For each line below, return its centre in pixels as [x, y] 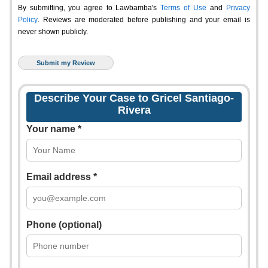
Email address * [62, 177]
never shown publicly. [53, 32]
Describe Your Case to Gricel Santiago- [134, 98]
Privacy [238, 8]
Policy [28, 20]
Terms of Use [183, 8]
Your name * [54, 129]
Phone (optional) [64, 225]
